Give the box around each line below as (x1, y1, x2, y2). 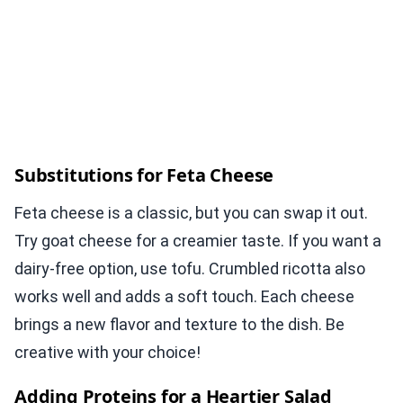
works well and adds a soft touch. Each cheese (14, 287, 354, 307)
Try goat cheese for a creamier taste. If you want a (14, 231, 381, 251)
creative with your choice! (14, 343, 201, 363)
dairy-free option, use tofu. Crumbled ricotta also (14, 259, 365, 279)
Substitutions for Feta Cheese (14, 163, 274, 188)
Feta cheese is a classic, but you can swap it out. (14, 203, 368, 223)
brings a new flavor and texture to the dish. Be (14, 315, 345, 335)
